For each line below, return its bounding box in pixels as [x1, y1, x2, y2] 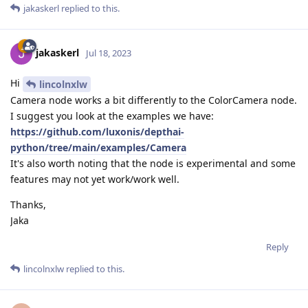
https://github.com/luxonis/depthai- [10, 125, 184, 139]
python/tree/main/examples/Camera [10, 141, 186, 155]
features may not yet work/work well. [10, 173, 179, 186]
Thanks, [10, 198, 46, 212]
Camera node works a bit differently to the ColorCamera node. [10, 93, 297, 107]
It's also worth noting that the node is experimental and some [10, 157, 296, 170]
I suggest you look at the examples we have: [10, 109, 214, 123]
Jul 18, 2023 [86, 47, 131, 60]
